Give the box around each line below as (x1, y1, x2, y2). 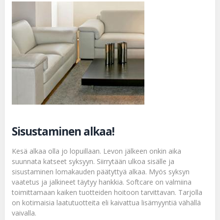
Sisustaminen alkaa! (12, 123, 114, 139)
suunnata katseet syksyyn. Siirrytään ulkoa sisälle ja (12, 156, 174, 166)
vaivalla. (12, 208, 36, 218)
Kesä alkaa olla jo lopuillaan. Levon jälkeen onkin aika (12, 146, 181, 156)
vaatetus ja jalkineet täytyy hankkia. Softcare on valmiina (12, 177, 192, 187)
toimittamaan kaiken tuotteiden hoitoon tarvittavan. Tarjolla (12, 187, 202, 197)
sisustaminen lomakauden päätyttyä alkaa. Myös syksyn (12, 166, 190, 176)
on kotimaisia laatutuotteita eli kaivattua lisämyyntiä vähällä (12, 197, 201, 207)
